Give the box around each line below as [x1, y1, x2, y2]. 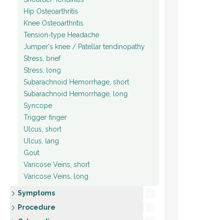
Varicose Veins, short [24, 160, 90, 168]
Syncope [24, 101, 52, 110]
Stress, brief [24, 54, 60, 62]
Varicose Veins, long [24, 172, 88, 180]
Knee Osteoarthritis [24, 19, 83, 27]
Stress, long [24, 66, 61, 74]
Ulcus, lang [24, 137, 59, 145]
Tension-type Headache [24, 30, 99, 39]
